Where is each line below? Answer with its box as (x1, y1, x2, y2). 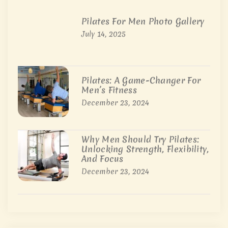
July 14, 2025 (81, 28, 126, 39)
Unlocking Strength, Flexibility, (81, 143, 209, 155)
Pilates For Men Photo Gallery (81, 15, 205, 27)
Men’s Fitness (81, 83, 137, 96)
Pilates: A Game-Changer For (81, 74, 201, 86)
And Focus (81, 153, 124, 165)
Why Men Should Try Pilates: (81, 133, 199, 146)
